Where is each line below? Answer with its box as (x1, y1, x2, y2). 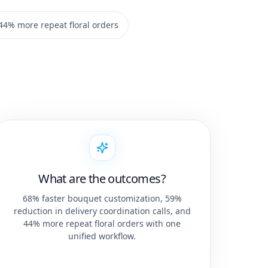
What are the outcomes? (38, 170, 166, 187)
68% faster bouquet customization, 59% (22, 193, 182, 205)
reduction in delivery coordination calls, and (13, 205, 191, 217)
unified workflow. (68, 230, 136, 242)
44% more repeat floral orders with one (23, 218, 181, 230)
